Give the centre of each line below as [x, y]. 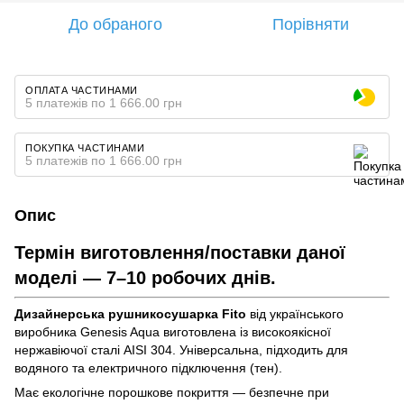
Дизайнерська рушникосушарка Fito [130, 313]
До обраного [115, 24]
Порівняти [310, 24]
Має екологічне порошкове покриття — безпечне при [172, 392]
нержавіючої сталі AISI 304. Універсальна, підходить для [181, 349]
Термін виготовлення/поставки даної [180, 252]
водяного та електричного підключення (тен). [150, 367]
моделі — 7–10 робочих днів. [145, 277]
